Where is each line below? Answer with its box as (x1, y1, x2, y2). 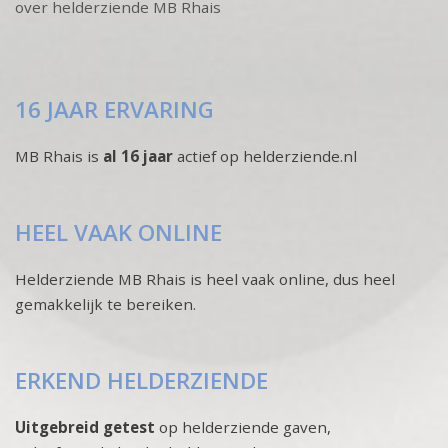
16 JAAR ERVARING (15, 93, 214, 125)
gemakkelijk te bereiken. (15, 293, 196, 314)
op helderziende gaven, (155, 416, 331, 437)
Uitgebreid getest (15, 416, 155, 437)
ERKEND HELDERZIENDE (15, 364, 268, 396)
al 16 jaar (103, 145, 177, 166)
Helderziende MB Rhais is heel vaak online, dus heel (15, 268, 395, 289)
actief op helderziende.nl (177, 145, 357, 166)
